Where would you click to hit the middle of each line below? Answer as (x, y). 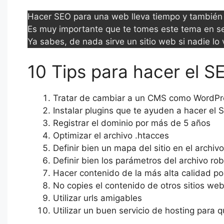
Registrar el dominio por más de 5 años (132, 123)
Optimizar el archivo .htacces (111, 135)
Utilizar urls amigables (97, 198)
